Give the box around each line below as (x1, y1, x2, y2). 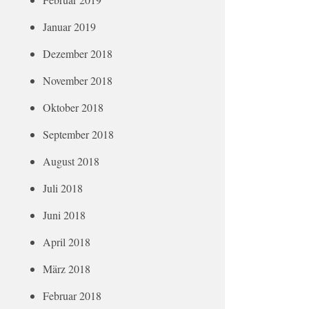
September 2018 (43, 127, 114, 141)
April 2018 (43, 235, 90, 249)
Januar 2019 (43, 19, 96, 34)
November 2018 (43, 73, 112, 88)
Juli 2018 (43, 181, 83, 195)
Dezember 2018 (43, 46, 112, 61)
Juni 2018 (43, 208, 86, 222)
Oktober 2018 (43, 100, 103, 114)
